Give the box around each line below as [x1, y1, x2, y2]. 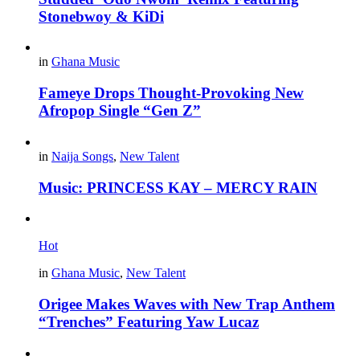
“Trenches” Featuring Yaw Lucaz [39, 313, 259, 330]
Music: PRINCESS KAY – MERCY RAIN [39, 178, 317, 196]
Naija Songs [51, 149, 113, 163]
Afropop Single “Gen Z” [39, 102, 201, 120]
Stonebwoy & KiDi [39, 7, 164, 25]
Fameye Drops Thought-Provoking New [39, 84, 304, 102]
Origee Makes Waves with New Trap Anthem [39, 295, 335, 313]
